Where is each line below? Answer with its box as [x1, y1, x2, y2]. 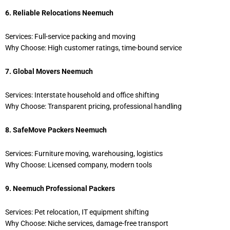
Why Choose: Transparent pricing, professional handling [5, 102, 182, 111]
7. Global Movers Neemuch [5, 67, 93, 76]
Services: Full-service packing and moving [5, 32, 136, 41]
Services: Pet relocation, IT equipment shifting [5, 207, 149, 216]
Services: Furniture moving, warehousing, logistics [5, 149, 163, 158]
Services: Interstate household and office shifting [5, 91, 159, 100]
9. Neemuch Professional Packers [5, 184, 115, 193]
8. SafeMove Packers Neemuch [5, 126, 107, 134]
